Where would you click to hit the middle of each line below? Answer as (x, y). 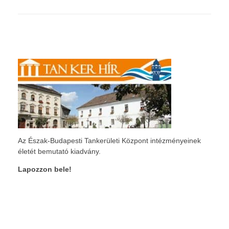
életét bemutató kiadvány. (59, 151)
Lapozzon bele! (45, 169)
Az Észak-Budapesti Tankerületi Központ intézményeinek (109, 140)
